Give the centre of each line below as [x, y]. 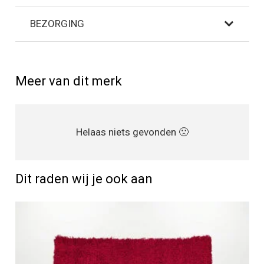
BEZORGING [57, 23]
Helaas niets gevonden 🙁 [132, 132]
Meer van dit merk [68, 81]
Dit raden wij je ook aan [84, 178]
